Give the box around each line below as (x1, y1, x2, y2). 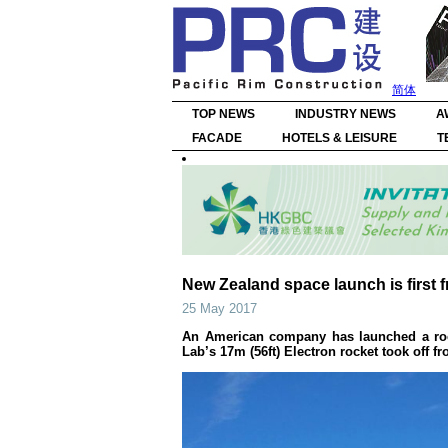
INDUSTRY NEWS (295, 107, 396, 121)
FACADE (192, 131, 242, 145)
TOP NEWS (192, 107, 255, 121)
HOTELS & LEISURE (282, 131, 397, 145)
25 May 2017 (182, 301, 257, 316)
